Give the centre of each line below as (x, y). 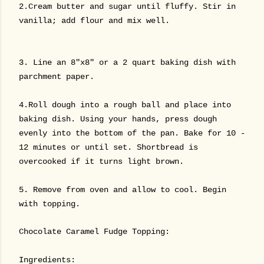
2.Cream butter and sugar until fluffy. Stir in (127, 6)
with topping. (52, 204)
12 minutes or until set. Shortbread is (108, 147)
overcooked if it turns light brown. (104, 161)
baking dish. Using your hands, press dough (118, 119)
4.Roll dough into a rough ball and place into (125, 105)
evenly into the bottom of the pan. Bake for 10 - (132, 133)
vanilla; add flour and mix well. (94, 21)
